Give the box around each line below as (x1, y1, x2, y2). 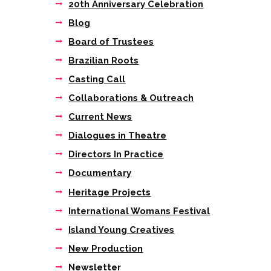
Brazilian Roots (68, 55, 139, 67)
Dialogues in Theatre (68, 130, 167, 142)
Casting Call (68, 74, 126, 85)
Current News (68, 111, 132, 123)
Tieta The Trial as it (46, 44, 111, 53)
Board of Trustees (68, 36, 154, 48)
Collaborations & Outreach (68, 93, 194, 104)
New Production (68, 243, 143, 254)
